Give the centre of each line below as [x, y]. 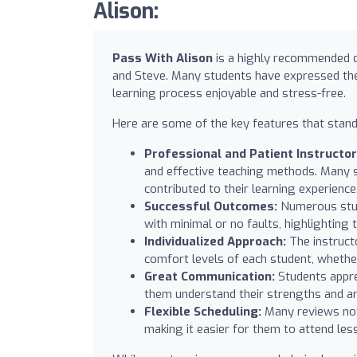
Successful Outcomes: [211, 206]
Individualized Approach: [215, 241]
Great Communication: [210, 276]
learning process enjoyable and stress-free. [229, 93]
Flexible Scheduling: [203, 311]
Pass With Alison [163, 58]
